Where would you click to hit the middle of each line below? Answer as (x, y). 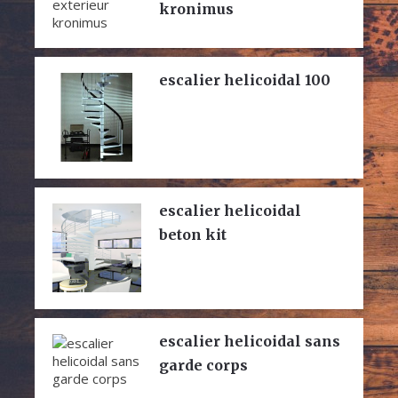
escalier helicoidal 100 (244, 80)
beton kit (192, 235)
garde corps (203, 366)
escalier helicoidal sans (249, 342)
